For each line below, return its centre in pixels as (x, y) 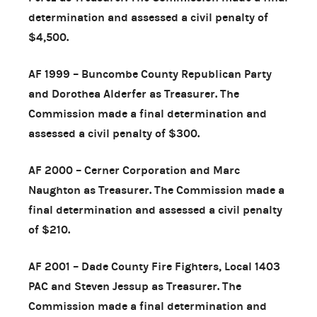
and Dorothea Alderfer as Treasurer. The (134, 93)
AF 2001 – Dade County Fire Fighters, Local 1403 (154, 266)
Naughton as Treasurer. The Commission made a (156, 190)
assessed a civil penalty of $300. (114, 133)
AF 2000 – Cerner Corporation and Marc (134, 170)
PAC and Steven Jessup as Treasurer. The (135, 286)
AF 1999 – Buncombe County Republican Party (150, 74)
